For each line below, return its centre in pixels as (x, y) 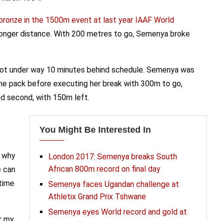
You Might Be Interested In (95, 130)
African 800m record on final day (104, 169)
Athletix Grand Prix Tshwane (97, 197)
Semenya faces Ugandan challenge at (113, 184)
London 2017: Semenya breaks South (112, 157)
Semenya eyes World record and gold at (117, 212)
